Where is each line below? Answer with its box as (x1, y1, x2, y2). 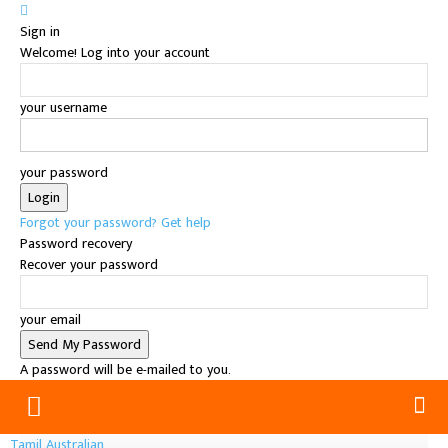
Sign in (20, 20, 60, 43)
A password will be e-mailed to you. (20, 358, 231, 381)
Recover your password (20, 253, 158, 276)
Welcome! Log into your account (20, 41, 210, 64)
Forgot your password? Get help (20, 211, 211, 234)
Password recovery (20, 232, 132, 255)
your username (20, 96, 107, 119)
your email (20, 308, 81, 331)
